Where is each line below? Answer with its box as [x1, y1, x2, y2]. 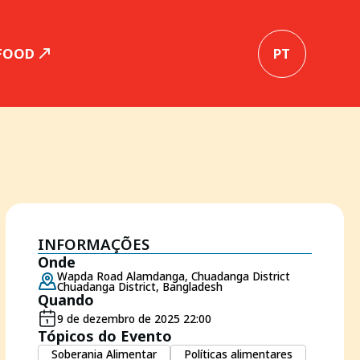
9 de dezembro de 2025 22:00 [56, 310, 211, 326]
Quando [37, 290, 94, 309]
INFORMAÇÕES [37, 234, 149, 254]
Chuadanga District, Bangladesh [56, 279, 223, 294]
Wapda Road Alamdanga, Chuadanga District [56, 268, 290, 284]
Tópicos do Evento [37, 326, 172, 346]
